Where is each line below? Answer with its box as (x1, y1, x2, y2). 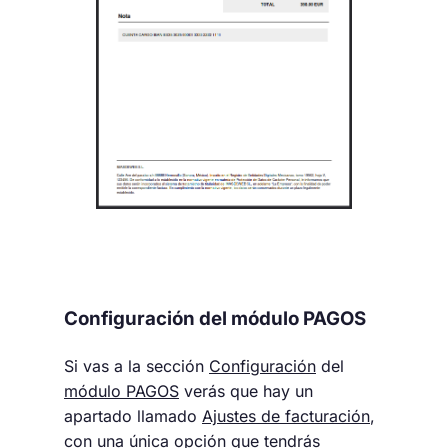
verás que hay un (179, 381, 313, 402)
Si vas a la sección (64, 356, 209, 377)
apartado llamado (64, 406, 202, 427)
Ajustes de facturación (202, 406, 370, 427)
